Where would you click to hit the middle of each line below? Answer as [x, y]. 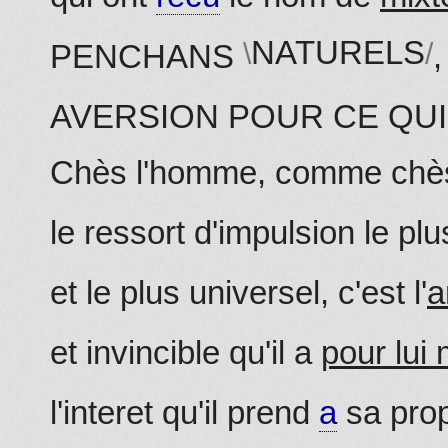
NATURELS [338, 52]
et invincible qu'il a [185, 352]
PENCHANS [146, 56]
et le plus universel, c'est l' [238, 292]
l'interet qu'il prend [184, 412]
